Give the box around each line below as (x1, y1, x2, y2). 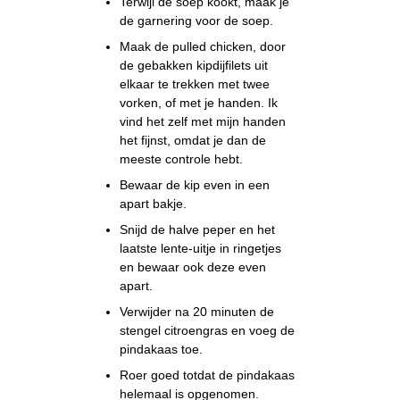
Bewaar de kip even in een (120, 178, 271, 193)
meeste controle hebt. (120, 152, 244, 167)
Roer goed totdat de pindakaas (120, 368, 296, 383)
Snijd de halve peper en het (120, 222, 276, 237)
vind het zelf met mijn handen (120, 114, 287, 129)
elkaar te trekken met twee (120, 77, 271, 92)
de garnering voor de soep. (120, 13, 274, 29)
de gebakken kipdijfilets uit (120, 58, 269, 73)
